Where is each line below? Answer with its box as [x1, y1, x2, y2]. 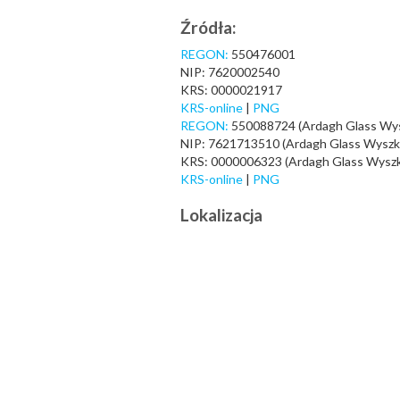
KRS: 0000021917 [180, 82, 282, 97]
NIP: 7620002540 [180, 64, 279, 79]
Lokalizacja [180, 204, 262, 225]
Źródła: [180, 17, 237, 37]
